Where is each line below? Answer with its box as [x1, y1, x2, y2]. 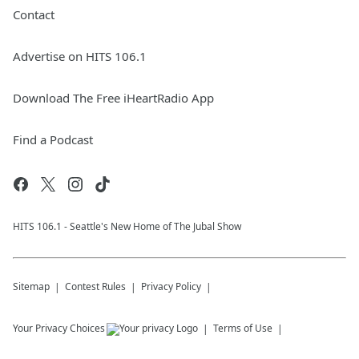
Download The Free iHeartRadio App [13, 90, 214, 106]
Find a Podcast [13, 131, 93, 147]
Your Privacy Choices [13, 321, 105, 335]
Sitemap [13, 280, 50, 293]
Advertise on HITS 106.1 [13, 48, 147, 64]
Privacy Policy [141, 280, 201, 293]
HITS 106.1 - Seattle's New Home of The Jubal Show [13, 220, 241, 233]
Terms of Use [213, 321, 272, 335]
